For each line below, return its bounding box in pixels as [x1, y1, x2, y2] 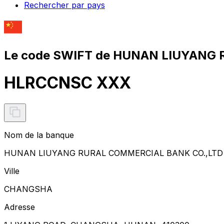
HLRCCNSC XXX [4, 73, 131, 93]
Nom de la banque [4, 129, 74, 140]
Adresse [4, 201, 35, 212]
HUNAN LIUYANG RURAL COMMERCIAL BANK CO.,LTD [4, 147, 223, 158]
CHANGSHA [4, 183, 52, 194]
